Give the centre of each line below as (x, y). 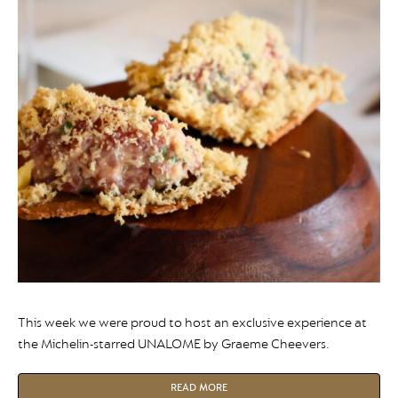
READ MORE (199, 387)
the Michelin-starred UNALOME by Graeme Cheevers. (174, 344)
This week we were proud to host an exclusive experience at (192, 322)
